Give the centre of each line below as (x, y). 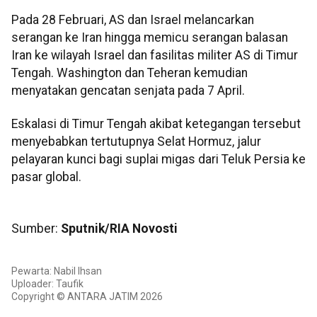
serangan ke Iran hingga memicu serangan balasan (150, 38)
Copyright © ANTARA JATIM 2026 (87, 297)
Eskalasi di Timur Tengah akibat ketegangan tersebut (156, 124)
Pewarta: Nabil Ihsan (57, 271)
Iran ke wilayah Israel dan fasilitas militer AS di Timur (155, 56)
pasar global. (46, 177)
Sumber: (36, 228)
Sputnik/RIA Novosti (119, 228)
